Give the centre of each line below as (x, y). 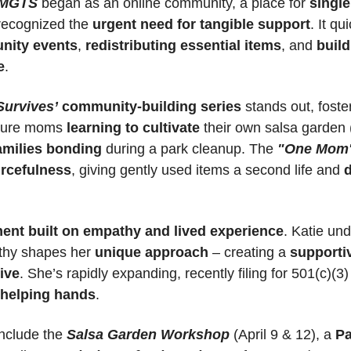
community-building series (152, 106)
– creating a (249, 252)
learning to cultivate (133, 127)
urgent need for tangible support (201, 24)
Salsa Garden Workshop (148, 334)
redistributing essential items (183, 45)
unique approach (152, 252)
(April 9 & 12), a (282, 334)
